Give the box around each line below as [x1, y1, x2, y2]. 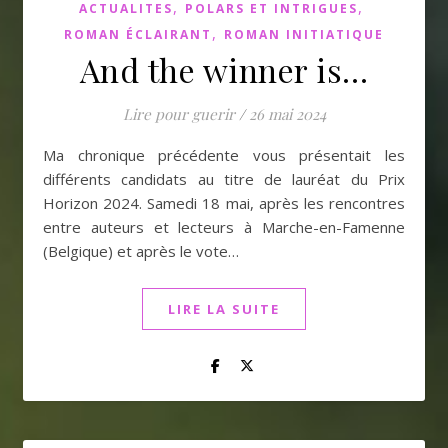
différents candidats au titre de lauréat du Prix [43, 169, 405, 189]
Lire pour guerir [122, 104, 235, 124]
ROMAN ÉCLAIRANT [64, 26, 212, 43]
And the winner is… [79, 48, 369, 91]
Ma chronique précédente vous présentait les [43, 145, 56, 165]
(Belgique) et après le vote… [43, 241, 239, 261]
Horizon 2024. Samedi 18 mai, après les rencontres [43, 193, 405, 213]
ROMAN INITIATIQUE [224, 26, 384, 43]
